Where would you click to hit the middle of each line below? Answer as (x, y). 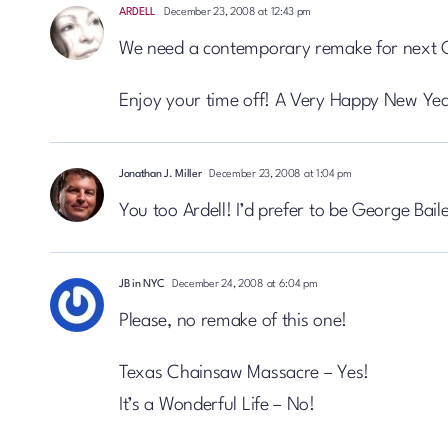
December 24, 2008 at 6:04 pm (243, 284)
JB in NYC (141, 284)
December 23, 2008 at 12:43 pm (236, 12)
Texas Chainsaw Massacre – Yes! (243, 373)
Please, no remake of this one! (232, 321)
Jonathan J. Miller (160, 174)
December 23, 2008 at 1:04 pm (279, 174)
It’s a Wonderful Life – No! (216, 405)
